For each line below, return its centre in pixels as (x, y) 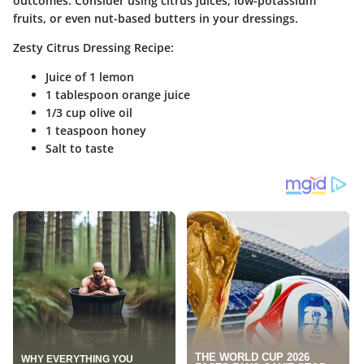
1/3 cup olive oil (89, 112)
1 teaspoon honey (96, 130)
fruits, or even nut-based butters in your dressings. (156, 18)
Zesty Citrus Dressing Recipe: (93, 47)
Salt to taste (80, 148)
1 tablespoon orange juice (118, 94)
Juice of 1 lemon (90, 76)
